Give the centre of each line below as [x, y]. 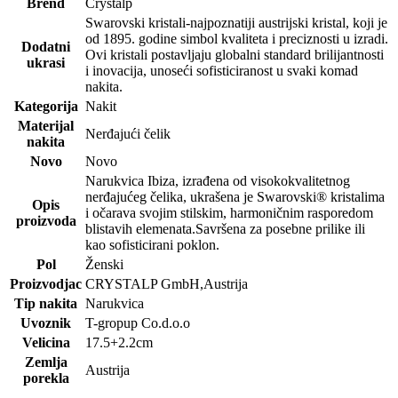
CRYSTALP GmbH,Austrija [167, 283]
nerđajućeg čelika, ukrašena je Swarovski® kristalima [235, 196]
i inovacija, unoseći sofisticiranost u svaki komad [222, 70]
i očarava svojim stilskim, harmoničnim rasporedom [229, 212]
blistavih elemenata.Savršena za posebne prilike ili [225, 228]
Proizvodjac [46, 283]
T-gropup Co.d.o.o [138, 322]
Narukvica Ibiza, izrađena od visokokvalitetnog [218, 180]
